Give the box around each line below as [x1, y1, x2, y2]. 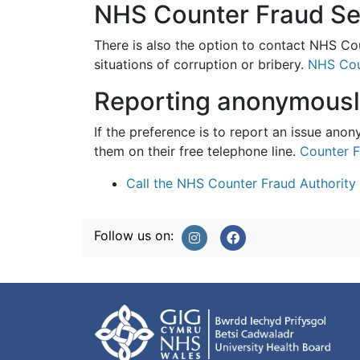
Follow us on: [94, 227, 174, 243]
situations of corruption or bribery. [94, 56, 308, 72]
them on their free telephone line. [94, 143, 300, 159]
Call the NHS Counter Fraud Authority [126, 175, 356, 191]
